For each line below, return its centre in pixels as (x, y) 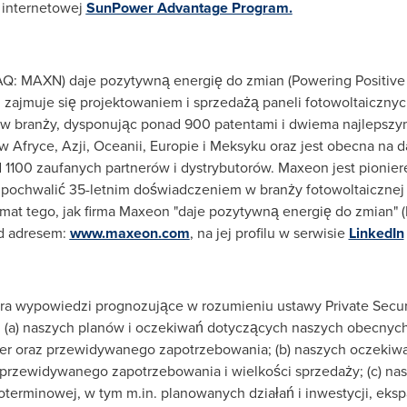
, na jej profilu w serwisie (269, 233)
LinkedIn (376, 233)
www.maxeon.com (129, 233)
